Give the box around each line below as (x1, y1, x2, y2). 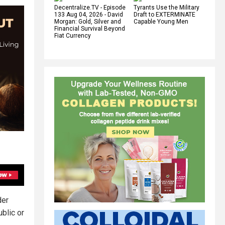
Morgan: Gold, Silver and (54, 18, 121, 25)
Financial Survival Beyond (54, 25, 125, 32)
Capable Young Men (134, 18, 188, 25)
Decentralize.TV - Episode (54, 4, 126, 11)
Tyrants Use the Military (134, 4, 199, 11)
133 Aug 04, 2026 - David (54, 11, 123, 18)
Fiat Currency (54, 32, 91, 39)
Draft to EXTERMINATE (134, 11, 195, 18)
